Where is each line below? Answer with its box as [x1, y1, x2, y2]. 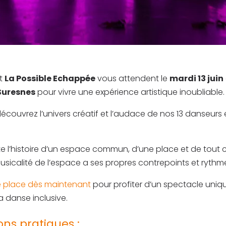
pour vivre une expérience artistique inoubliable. [35, 86, 224, 98]
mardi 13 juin [169, 73, 223, 85]
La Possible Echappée [5, 73, 95, 85]
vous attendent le [95, 73, 169, 85]
